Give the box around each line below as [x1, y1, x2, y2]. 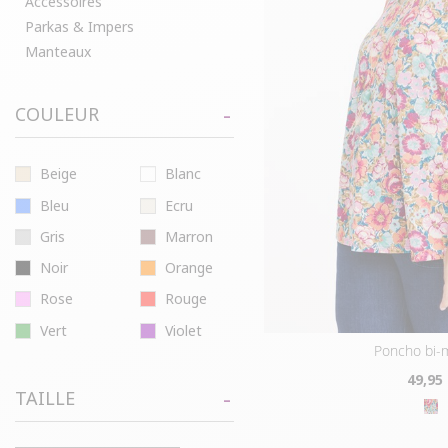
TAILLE [15, 385, 75, 410]
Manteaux [25, 42, 91, 61]
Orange [164, 258, 213, 277]
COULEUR [15, 102, 99, 126]
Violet [164, 320, 202, 340]
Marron [164, 226, 213, 246]
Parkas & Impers [25, 17, 134, 36]
